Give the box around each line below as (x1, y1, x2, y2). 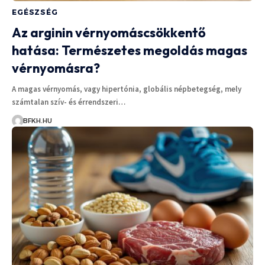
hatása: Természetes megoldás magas (12, 41, 247, 59)
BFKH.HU (22, 116, 52, 125)
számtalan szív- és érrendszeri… (12, 96, 125, 107)
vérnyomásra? (12, 59, 100, 76)
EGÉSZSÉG (12, 7, 58, 17)
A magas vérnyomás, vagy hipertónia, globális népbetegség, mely (12, 83, 241, 94)
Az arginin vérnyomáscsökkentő (12, 24, 206, 41)
